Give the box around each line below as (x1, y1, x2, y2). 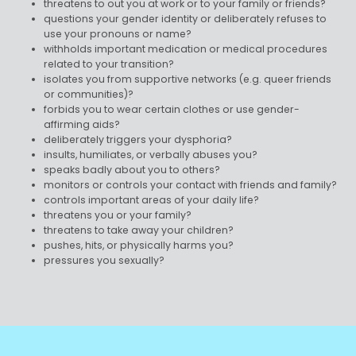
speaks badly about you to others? (44, 162, 221, 176)
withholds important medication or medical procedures (44, 41, 328, 56)
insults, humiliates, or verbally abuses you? (44, 147, 258, 161)
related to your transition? (44, 56, 175, 71)
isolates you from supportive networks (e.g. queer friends (44, 72, 332, 86)
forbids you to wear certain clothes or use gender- (44, 102, 300, 116)
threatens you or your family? (44, 207, 192, 222)
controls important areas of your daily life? (44, 192, 260, 207)
